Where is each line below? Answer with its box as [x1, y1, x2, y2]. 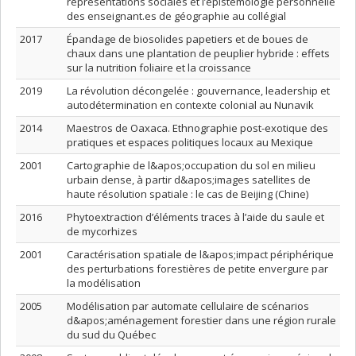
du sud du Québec [67, 327, 156, 342]
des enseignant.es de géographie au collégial [67, 9, 286, 23]
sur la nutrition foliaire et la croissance [67, 60, 251, 75]
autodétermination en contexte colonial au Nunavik [67, 98, 314, 112]
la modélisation [67, 276, 141, 290]
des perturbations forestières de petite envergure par [67, 261, 328, 276]
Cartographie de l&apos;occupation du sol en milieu [67, 158, 315, 172]
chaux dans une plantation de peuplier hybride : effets [67, 46, 330, 60]
